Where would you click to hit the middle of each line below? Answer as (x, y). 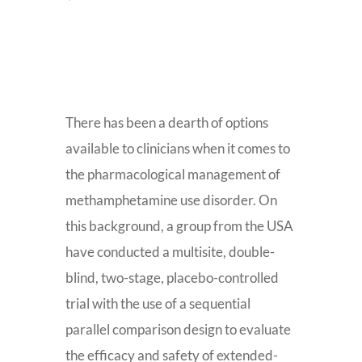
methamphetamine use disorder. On (171, 200)
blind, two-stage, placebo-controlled (172, 278)
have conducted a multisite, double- (170, 252)
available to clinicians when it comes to (177, 148)
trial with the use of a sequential (158, 303)
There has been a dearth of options (166, 122)
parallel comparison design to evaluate (178, 329)
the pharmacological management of (173, 174)
